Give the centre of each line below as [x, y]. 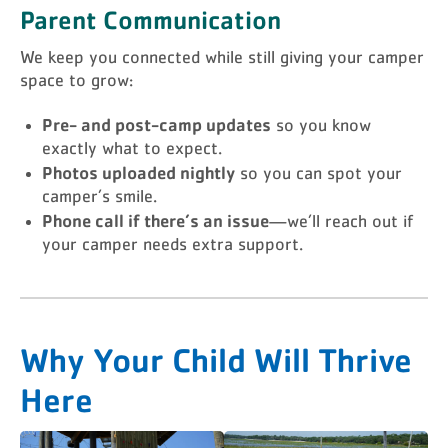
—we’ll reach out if [341, 222]
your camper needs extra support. [172, 245]
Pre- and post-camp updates [156, 124]
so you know [321, 126]
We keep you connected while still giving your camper [222, 58]
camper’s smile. [99, 197]
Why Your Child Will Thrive [216, 359]
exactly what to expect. [132, 149]
